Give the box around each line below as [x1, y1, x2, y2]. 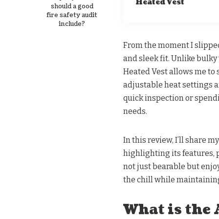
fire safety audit [46, 11, 97, 20]
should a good [50, 2, 93, 11]
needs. [123, 107, 147, 116]
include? [59, 20, 85, 29]
